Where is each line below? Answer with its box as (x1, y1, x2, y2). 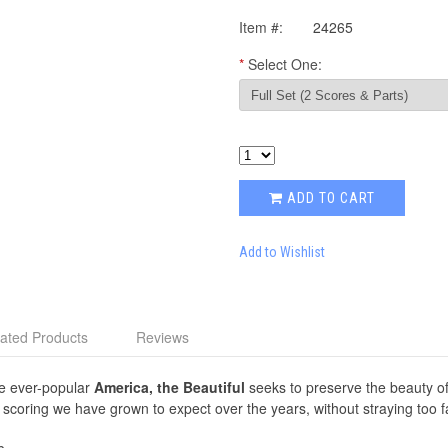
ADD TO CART (283, 190, 375, 206)
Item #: (239, 17, 283, 37)
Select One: (248, 54, 322, 74)
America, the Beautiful (94, 377, 245, 398)
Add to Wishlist (239, 244, 325, 261)
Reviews (135, 327, 189, 348)
